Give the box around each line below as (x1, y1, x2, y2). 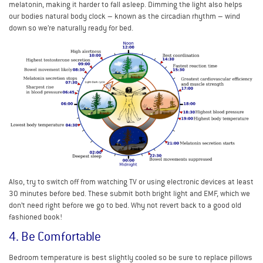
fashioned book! (9, 212, 62, 222)
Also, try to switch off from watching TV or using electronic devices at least (9, 177, 254, 187)
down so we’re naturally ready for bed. (9, 23, 133, 33)
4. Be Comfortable (9, 229, 101, 245)
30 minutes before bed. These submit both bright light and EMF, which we (9, 188, 250, 199)
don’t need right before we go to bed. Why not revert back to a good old (9, 200, 241, 211)
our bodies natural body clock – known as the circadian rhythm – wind (9, 11, 240, 21)
